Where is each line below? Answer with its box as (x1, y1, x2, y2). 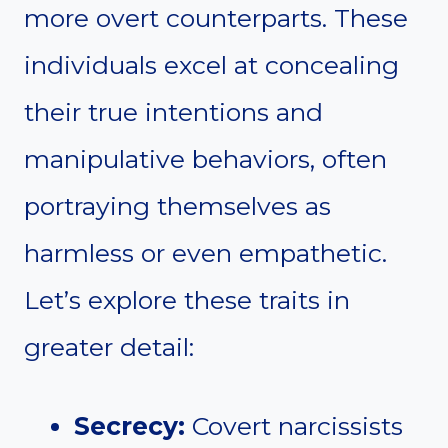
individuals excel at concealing (24, 50, 399, 81)
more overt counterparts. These (24, 3, 408, 34)
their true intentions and (24, 97, 323, 128)
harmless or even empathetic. (24, 238, 387, 269)
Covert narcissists (185, 411, 403, 442)
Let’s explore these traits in (24, 285, 350, 316)
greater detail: (24, 332, 194, 363)
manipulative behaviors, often (24, 144, 387, 175)
